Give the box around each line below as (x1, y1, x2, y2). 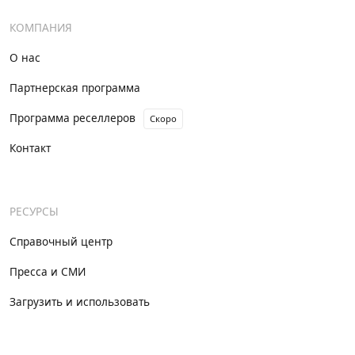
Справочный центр (10, 235, 113, 250)
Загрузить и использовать (10, 295, 150, 311)
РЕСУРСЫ (10, 204, 59, 220)
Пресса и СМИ (10, 265, 86, 281)
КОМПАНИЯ (10, 21, 72, 36)
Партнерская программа (10, 81, 140, 97)
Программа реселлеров (10, 111, 136, 127)
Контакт (10, 141, 51, 157)
